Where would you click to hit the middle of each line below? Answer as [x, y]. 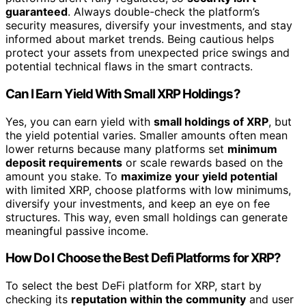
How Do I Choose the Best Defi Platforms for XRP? [143, 258]
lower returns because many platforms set [116, 149]
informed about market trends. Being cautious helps [140, 39]
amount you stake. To [63, 176]
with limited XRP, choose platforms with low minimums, [148, 190]
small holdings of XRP [211, 121]
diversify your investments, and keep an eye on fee [138, 203]
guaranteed [37, 12]
